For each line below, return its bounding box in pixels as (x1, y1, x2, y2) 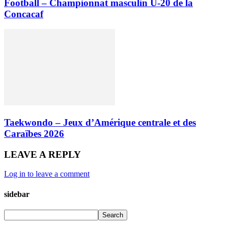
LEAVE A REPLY (4, 149, 81, 160)
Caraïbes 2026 (4, 128, 64, 139)
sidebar (4, 189, 30, 198)
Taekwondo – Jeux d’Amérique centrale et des (4, 117, 196, 128)
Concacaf (4, 8, 43, 19)
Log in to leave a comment (4, 169, 90, 179)
